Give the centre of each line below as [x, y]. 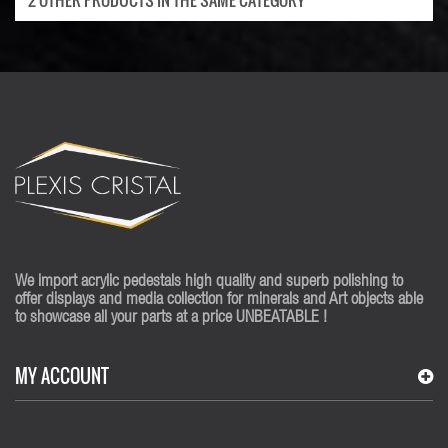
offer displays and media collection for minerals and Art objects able [219, 301]
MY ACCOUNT [62, 376]
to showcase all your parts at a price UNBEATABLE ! [171, 319]
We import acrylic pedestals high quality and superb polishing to [209, 283]
